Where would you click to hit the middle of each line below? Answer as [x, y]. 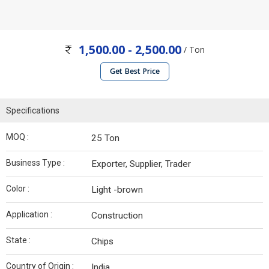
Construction [117, 216]
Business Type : [35, 163]
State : [18, 240]
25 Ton [105, 138]
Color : [18, 189]
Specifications [33, 111]
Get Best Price [134, 71]
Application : [29, 215]
